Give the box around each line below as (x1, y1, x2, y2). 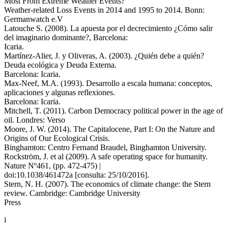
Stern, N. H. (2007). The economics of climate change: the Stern (4, 179, 211, 188)
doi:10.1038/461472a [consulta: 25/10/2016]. (4, 170, 149, 179)
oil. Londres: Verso (4, 115, 65, 124)
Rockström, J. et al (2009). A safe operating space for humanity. (4, 152, 208, 161)
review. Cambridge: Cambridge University (4, 188, 140, 197)
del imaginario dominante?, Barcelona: (4, 33, 128, 42)
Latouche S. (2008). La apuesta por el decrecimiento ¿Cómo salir (4, 23, 213, 33)
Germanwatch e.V (4, 14, 63, 23)
